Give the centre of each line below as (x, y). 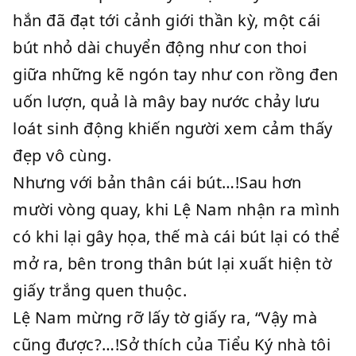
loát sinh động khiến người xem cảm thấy (173, 128)
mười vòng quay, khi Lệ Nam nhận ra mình (176, 209)
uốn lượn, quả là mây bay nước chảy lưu (166, 101)
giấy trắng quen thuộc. (100, 290)
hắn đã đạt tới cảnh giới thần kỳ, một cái (167, 20)
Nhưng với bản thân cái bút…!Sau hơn (157, 182)
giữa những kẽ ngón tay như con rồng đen (176, 74)
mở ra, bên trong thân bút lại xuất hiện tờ (172, 263)
